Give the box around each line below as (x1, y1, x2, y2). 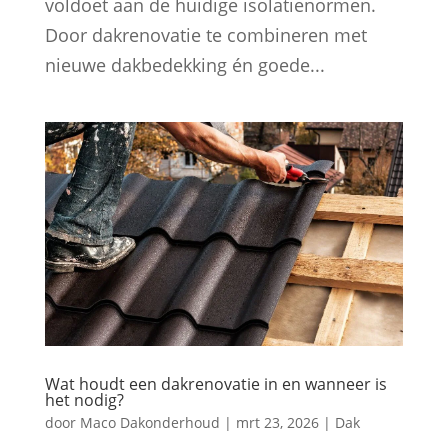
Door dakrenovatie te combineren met (44, 23, 367, 48)
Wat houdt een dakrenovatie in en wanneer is (44, 373, 387, 396)
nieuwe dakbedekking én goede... (44, 53, 325, 78)
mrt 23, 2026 (235, 413, 319, 433)
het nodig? (44, 389, 124, 412)
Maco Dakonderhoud (79, 413, 220, 433)
